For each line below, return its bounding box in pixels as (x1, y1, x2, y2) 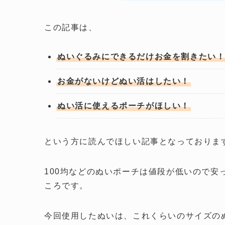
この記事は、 (44, 23, 97, 32)
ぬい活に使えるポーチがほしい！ (57, 101, 190, 110)
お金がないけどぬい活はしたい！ (57, 77, 190, 86)
